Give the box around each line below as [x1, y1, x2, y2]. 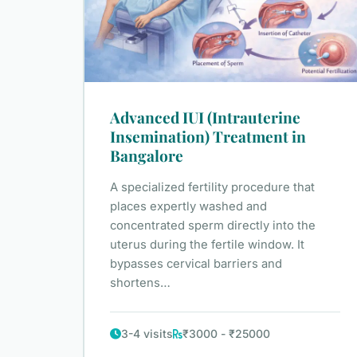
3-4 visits [121, 327, 173, 341]
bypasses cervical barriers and [110, 257, 282, 272]
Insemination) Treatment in [110, 126, 306, 147]
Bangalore [110, 145, 183, 167]
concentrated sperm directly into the [110, 218, 316, 233]
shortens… [110, 276, 171, 291]
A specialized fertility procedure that [110, 180, 315, 195]
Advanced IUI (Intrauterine [110, 107, 300, 128]
